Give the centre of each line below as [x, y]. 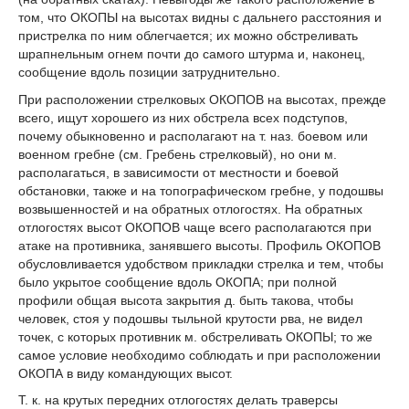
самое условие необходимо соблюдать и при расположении [199, 355]
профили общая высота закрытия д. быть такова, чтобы [186, 300]
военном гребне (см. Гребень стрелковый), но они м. [178, 154]
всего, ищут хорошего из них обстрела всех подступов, [183, 117]
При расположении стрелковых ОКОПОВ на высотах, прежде [202, 99]
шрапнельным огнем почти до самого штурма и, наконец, [192, 53]
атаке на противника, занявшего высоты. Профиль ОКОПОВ [199, 245]
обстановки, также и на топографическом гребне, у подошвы [201, 190]
